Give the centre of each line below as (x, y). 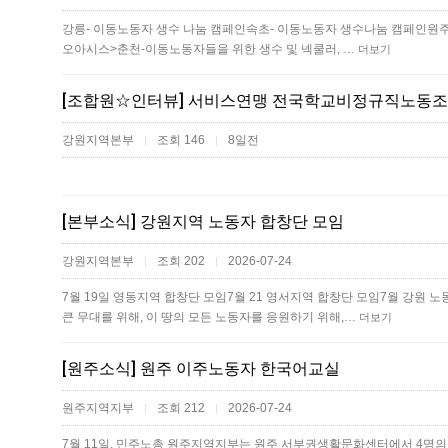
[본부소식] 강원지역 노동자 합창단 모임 (203, 221)
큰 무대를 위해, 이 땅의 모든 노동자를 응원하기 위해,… (210, 316)
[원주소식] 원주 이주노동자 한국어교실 (201, 368)
